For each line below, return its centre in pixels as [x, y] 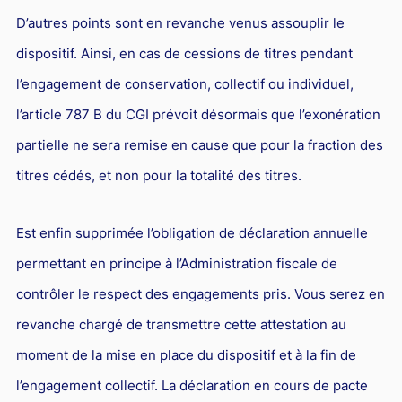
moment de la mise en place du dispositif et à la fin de [186, 354]
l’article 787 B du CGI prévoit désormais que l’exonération [198, 114]
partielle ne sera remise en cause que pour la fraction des [199, 144]
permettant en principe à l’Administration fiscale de [176, 263]
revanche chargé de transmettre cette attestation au [181, 324]
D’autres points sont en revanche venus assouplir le [180, 22]
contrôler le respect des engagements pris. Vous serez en [200, 293]
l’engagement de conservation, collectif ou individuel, [184, 83]
